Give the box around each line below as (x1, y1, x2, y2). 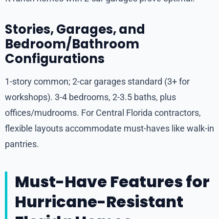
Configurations (5, 50, 105, 68)
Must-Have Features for (15, 171, 210, 193)
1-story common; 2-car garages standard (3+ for (5, 76, 190, 87)
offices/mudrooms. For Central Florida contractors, (5, 108, 201, 118)
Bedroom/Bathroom (5, 35, 139, 53)
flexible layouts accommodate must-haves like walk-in (5, 123, 214, 134)
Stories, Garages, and (5, 21, 145, 39)
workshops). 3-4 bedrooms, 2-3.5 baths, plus (5, 92, 176, 103)
